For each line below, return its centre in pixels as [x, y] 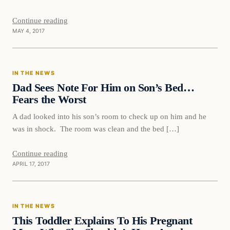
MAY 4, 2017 [28, 31]
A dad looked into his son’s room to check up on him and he [109, 116]
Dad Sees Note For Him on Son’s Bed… [103, 88]
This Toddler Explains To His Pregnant [102, 221]
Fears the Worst [49, 99]
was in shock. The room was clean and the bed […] [96, 128]
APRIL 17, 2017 [31, 164]
